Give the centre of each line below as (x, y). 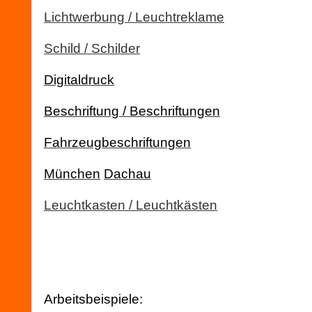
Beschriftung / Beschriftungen (132, 111)
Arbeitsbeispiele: (93, 299)
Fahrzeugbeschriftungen (117, 142)
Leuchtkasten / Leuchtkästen (131, 205)
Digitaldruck (79, 80)
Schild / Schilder (92, 48)
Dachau (127, 174)
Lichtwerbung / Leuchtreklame (134, 17)
